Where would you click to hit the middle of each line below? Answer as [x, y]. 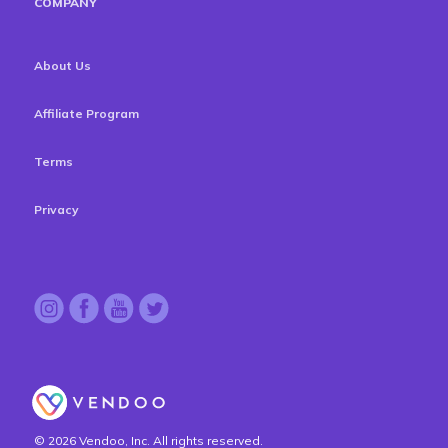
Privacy [56, 209]
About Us [62, 65]
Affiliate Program [86, 113]
